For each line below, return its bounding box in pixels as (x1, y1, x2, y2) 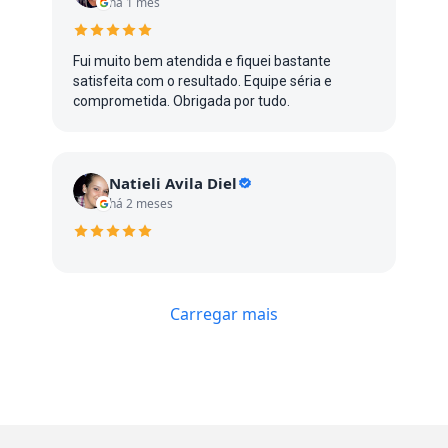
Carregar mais (170, 303, 278, 325)
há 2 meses (109, 195, 173, 212)
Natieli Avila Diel (109, 173, 237, 193)
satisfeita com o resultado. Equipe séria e (73, 73, 332, 89)
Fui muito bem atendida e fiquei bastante (73, 53, 331, 69)
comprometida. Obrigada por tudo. (73, 93, 290, 109)
